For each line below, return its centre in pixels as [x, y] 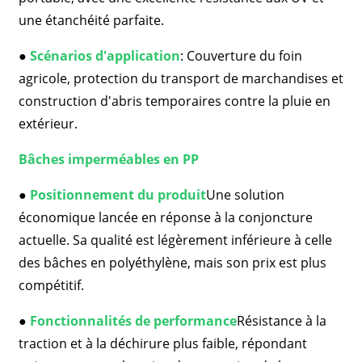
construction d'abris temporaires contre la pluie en [174, 101]
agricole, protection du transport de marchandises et [181, 78]
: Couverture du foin [241, 56]
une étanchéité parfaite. [91, 20]
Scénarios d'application [105, 56]
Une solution [245, 195]
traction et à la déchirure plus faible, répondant [162, 343]
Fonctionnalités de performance [133, 321]
